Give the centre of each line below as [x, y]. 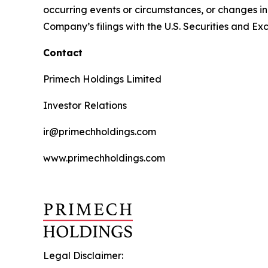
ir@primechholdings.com [100, 132]
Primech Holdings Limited [102, 79]
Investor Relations [85, 105]
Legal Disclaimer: [83, 255]
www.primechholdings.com [104, 158]
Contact [63, 53]
